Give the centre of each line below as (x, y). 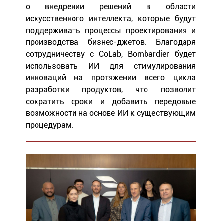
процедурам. (49, 125)
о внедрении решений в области (110, 6)
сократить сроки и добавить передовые (110, 101)
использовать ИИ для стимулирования (110, 66)
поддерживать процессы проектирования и (110, 30)
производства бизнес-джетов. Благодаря (110, 42)
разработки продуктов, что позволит (110, 89)
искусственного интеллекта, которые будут (110, 18)
